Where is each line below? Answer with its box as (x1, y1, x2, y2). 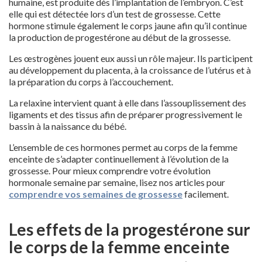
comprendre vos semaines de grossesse (9, 188, 182, 199)
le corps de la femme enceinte (9, 236, 230, 257)
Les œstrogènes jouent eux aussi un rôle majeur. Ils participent (9, 52, 253, 64)
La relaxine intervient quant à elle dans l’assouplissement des (9, 96, 246, 108)
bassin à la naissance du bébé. (9, 120, 126, 132)
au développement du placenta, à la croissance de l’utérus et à (9, 64, 251, 75)
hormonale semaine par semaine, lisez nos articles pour (9, 176, 225, 188)
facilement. (182, 188, 229, 199)
